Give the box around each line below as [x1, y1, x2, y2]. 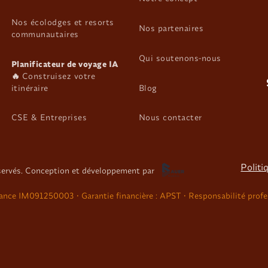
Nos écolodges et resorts [11, 16, 114, 28]
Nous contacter [138, 112, 202, 123]
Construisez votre [22, 70, 96, 81]
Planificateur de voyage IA [11, 58, 119, 69]
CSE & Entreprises [11, 112, 87, 123]
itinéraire [11, 82, 48, 93]
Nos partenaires [138, 22, 204, 33]
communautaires [11, 28, 79, 39]
